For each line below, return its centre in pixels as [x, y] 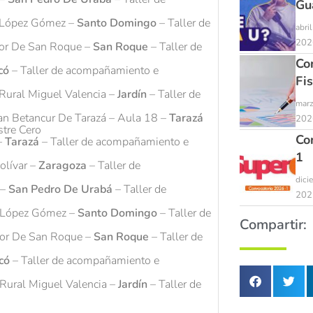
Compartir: [273, 225]
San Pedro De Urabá [60, 190]
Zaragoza [64, 166]
